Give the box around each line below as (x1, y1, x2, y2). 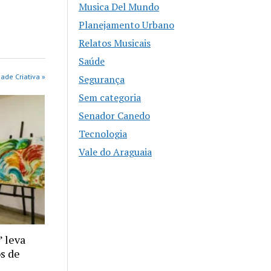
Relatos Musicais (79, 36, 151, 50)
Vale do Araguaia (79, 145, 152, 159)
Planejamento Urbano (79, 18, 175, 32)
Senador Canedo (79, 109, 151, 123)
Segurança (79, 73, 125, 87)
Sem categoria (79, 91, 142, 105)
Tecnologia (79, 127, 128, 141)
